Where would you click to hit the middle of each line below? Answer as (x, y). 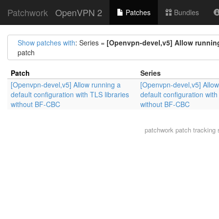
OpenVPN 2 (79, 12)
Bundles (186, 12)
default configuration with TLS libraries (70, 94)
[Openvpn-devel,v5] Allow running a (66, 85)
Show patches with (46, 43)
